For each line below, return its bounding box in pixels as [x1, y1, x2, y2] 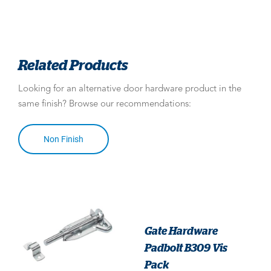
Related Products [18, 56, 128, 73]
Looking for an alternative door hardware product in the [18, 84, 241, 94]
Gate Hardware [145, 224, 218, 237]
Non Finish [44, 134, 83, 144]
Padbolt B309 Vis [145, 241, 227, 253]
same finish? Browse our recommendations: [18, 99, 191, 109]
